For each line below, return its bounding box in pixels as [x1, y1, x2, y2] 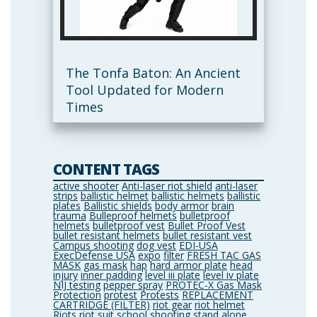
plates [53, 198, 81, 212]
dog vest [137, 238, 176, 252]
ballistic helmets [151, 188, 224, 202]
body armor [155, 198, 209, 212]
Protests [140, 287, 179, 301]
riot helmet [195, 297, 245, 311]
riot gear [153, 297, 192, 311]
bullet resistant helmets [53, 228, 160, 242]
